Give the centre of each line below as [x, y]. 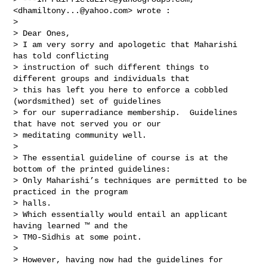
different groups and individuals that [104, 78]
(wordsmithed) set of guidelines [90, 101]
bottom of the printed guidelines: [94, 169]
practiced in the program [73, 192]
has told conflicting [63, 56]
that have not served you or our [90, 124]
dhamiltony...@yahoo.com [73, 10]
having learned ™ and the [73, 226]
